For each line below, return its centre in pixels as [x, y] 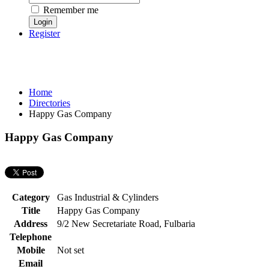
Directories [50, 103]
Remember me [70, 10]
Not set [71, 250]
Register [44, 34]
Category [31, 197]
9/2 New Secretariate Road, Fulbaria [126, 223]
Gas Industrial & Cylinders [108, 197]
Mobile [31, 250]
